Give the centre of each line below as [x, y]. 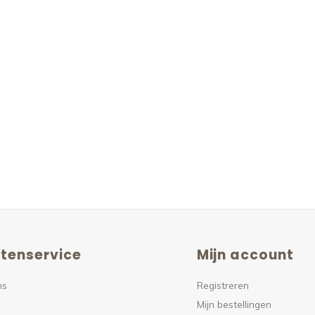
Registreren [223, 285]
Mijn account [245, 255]
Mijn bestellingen [234, 304]
